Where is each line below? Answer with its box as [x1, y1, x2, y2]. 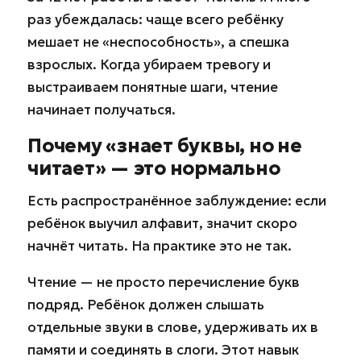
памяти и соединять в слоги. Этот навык [27, 340, 299, 359]
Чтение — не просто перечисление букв [27, 272, 300, 291]
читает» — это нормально [27, 156, 280, 181]
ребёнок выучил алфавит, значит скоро [27, 214, 297, 232]
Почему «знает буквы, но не [27, 134, 302, 159]
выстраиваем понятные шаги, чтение [27, 78, 278, 97]
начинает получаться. [27, 101, 176, 119]
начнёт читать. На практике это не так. [27, 236, 292, 255]
